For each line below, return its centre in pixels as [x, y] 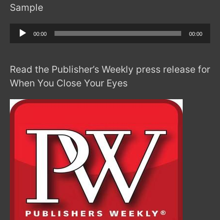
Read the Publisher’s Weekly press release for [110, 69]
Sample [27, 8]
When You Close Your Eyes [69, 83]
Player [19, 41]
